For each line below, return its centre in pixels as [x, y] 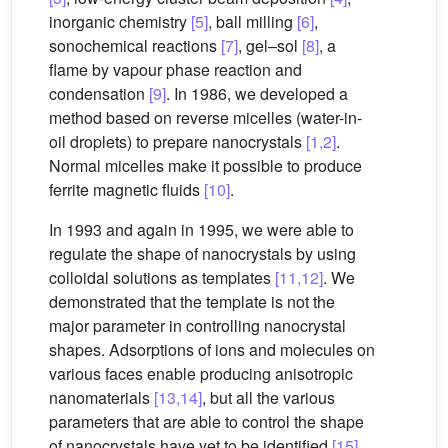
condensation [99, 93]
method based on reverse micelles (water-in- [205, 117]
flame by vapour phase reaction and [175, 69]
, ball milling [252, 21]
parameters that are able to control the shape [206, 421]
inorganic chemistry [120, 21]
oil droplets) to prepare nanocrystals [177, 141]
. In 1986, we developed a [257, 93]
